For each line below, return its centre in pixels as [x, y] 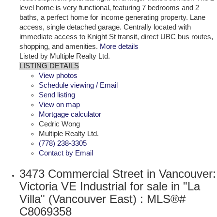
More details [119, 46]
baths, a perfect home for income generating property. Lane [112, 17]
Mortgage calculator [70, 114]
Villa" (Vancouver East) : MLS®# [102, 199]
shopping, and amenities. [59, 46]
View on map [59, 104]
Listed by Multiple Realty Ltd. [65, 56]
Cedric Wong [59, 124]
